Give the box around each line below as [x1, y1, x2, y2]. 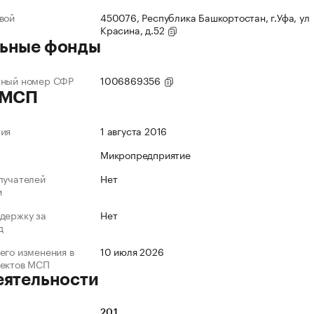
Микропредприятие [100, 146, 191, 163]
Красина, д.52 [100, 22, 168, 38]
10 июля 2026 [100, 243, 164, 259]
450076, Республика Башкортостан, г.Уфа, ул [100, 9, 310, 25]
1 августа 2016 [100, 123, 168, 139]
